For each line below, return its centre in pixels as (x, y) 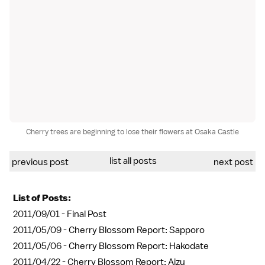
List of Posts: (42, 198)
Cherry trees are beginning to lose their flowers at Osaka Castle (132, 131)
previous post (40, 162)
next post (233, 162)
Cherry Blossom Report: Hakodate (139, 246)
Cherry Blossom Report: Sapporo (137, 230)
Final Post (87, 214)
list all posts (133, 161)
